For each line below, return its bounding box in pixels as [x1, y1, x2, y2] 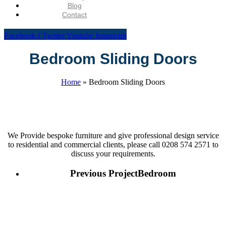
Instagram [95, 31, 127, 40]
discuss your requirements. [71, 149, 155, 158]
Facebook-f [4, 31, 40, 40]
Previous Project [70, 167, 138, 179]
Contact [62, 11, 87, 19]
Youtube [67, 31, 93, 40]
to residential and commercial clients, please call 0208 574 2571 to [8, 140, 218, 149]
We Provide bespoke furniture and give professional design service [7, 131, 219, 140]
